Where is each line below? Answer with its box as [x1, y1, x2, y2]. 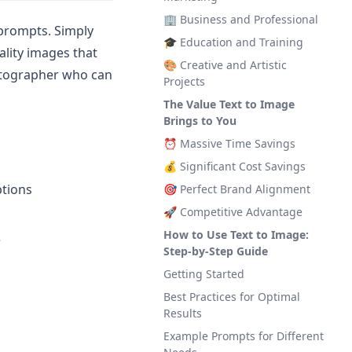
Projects [163, 74, 205, 89]
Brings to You [163, 113, 236, 128]
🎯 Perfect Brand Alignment [163, 181, 310, 196]
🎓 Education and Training [163, 35, 303, 49]
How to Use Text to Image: [163, 227, 309, 242]
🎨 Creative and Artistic [163, 57, 287, 72]
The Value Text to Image [163, 97, 295, 112]
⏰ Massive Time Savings [163, 136, 295, 151]
